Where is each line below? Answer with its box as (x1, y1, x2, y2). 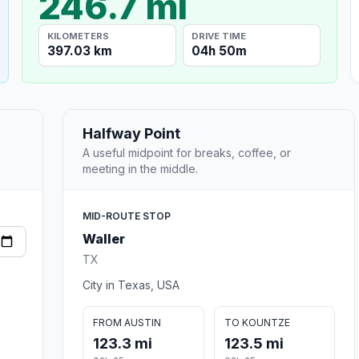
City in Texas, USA (83, 277, 179, 292)
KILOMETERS (47, 30, 110, 42)
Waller (83, 230, 125, 247)
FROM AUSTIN (93, 316, 161, 329)
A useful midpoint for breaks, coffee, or (83, 145, 291, 159)
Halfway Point (83, 124, 180, 142)
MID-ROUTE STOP (83, 209, 171, 222)
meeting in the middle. (83, 161, 198, 175)
